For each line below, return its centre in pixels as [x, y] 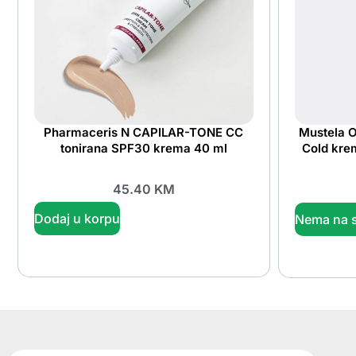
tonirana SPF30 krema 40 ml [143, 148]
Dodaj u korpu [77, 218]
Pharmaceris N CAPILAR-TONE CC [144, 132]
